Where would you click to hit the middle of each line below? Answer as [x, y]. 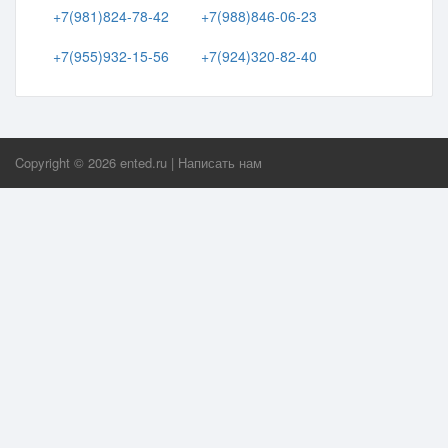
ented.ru [143, 162]
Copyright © [51, 162]
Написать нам [220, 162]
